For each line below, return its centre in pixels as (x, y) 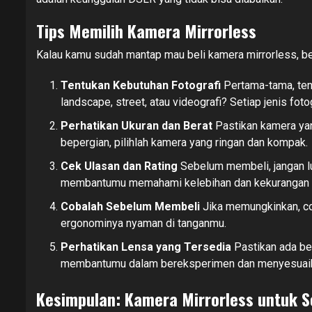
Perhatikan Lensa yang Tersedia (146, 247)
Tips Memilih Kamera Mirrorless (146, 30)
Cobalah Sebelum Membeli (130, 206)
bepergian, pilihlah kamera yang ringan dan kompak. (184, 142)
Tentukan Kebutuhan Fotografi (141, 85)
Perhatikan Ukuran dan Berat (136, 125)
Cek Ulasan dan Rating (119, 166)
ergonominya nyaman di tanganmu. (143, 223)
